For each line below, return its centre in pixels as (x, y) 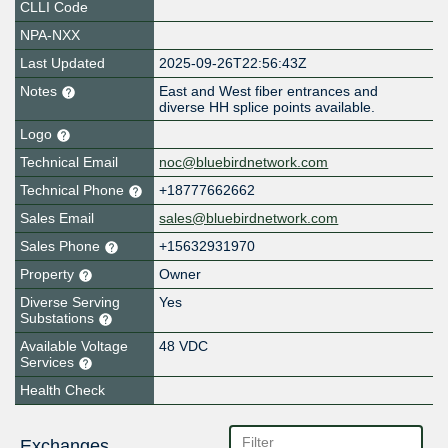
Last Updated (62, 63)
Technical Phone (74, 190)
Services (49, 362)
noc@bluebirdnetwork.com (244, 162)
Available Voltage (74, 346)
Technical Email (69, 162)
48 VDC (184, 346)
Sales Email (57, 218)
